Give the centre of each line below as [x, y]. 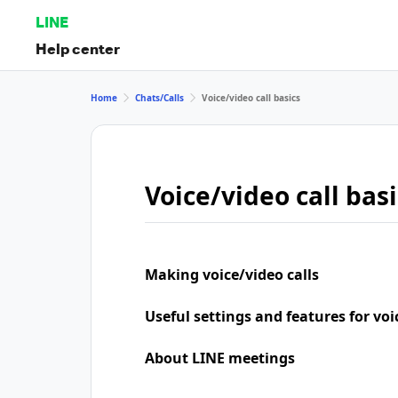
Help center [78, 48]
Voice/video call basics [251, 97]
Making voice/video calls [232, 275]
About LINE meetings [220, 358]
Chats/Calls [159, 97]
